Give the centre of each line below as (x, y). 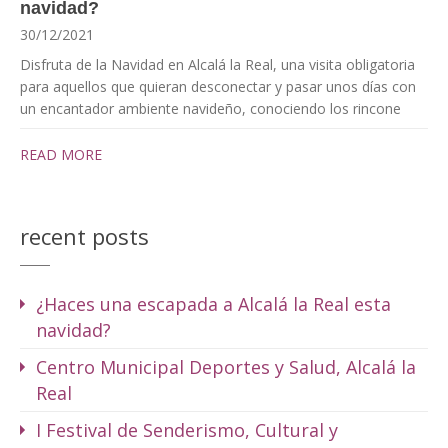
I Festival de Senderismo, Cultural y (187, 430)
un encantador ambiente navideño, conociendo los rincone (210, 109)
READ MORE (61, 155)
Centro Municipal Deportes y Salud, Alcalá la (226, 367)
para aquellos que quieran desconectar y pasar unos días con (218, 87)
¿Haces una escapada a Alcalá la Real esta (213, 304)
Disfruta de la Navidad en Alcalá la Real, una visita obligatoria (217, 65)
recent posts (84, 236)
